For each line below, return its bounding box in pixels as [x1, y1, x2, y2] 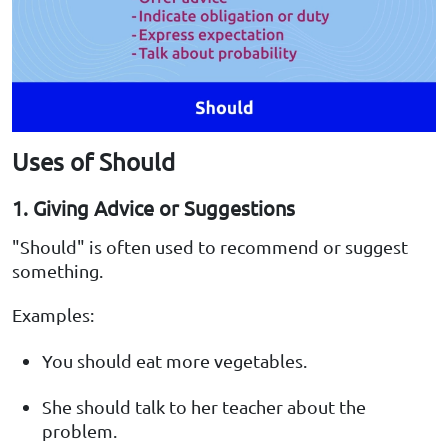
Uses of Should [12, 147, 175, 177]
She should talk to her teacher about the [42, 396, 366, 418]
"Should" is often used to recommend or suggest [12, 236, 408, 258]
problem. [42, 420, 117, 442]
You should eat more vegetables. [42, 350, 307, 372]
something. [12, 260, 103, 282]
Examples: [12, 304, 94, 326]
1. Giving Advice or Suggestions [12, 195, 295, 221]
